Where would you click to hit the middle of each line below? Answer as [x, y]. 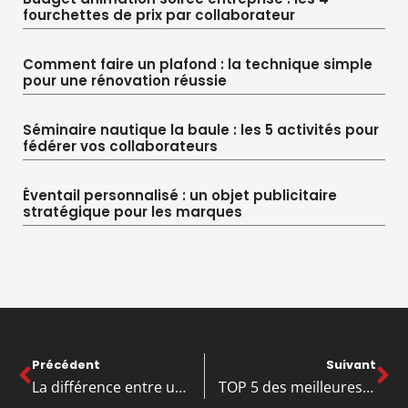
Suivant [351, 364]
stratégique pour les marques [133, 211]
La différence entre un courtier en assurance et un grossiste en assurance [180, 387]
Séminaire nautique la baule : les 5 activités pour [201, 129]
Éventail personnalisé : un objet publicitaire [180, 195]
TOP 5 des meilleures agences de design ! [367, 387]
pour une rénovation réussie [125, 80]
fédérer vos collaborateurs [120, 146]
